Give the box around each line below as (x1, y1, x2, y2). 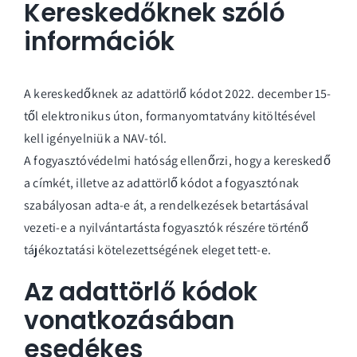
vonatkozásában (24, 303, 234, 339)
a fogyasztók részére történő (154, 219, 309, 237)
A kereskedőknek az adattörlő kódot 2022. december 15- (24, 85, 331, 103)
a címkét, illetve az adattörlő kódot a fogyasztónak (24, 175, 300, 192)
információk (24, 23, 175, 59)
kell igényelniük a (24, 130, 123, 147)
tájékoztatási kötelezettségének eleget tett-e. (24, 241, 272, 259)
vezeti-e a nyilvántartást (24, 219, 154, 237)
